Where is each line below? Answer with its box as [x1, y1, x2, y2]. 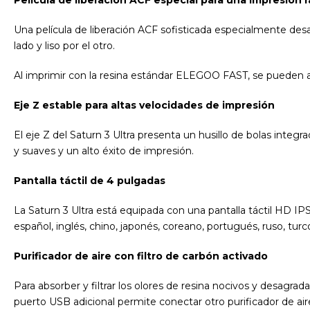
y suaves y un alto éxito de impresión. [14, 144, 194, 157]
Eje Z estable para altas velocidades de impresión [14, 98, 275, 111]
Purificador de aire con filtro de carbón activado [14, 249, 268, 262]
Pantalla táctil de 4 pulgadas [14, 174, 165, 187]
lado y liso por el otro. [14, 39, 115, 52]
